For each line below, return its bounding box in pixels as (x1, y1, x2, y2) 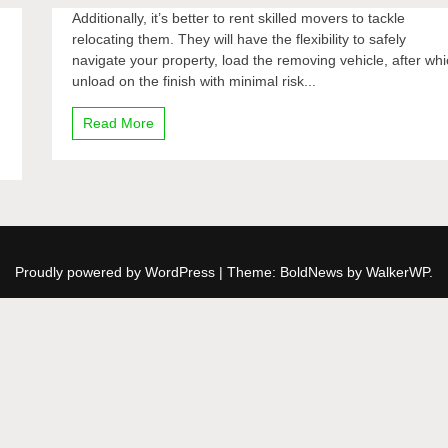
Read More (83, 115, 155, 131)
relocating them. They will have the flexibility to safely (72, 31, 407, 47)
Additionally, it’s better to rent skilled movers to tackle (72, 10, 406, 26)
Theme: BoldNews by (227, 264, 366, 280)
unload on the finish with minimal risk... (72, 73, 317, 89)
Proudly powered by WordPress (15, 264, 219, 280)
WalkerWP (366, 264, 429, 280)
